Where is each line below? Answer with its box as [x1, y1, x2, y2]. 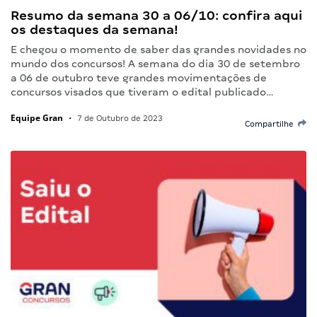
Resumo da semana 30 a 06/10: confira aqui [11, 7, 302, 23]
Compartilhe [245, 119, 298, 128]
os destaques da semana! [11, 21, 178, 37]
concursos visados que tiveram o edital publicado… [11, 86, 274, 98]
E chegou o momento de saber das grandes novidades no [11, 43, 306, 55]
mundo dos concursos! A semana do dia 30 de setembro [11, 57, 300, 69]
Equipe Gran [11, 111, 63, 124]
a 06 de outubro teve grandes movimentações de [11, 71, 267, 83]
